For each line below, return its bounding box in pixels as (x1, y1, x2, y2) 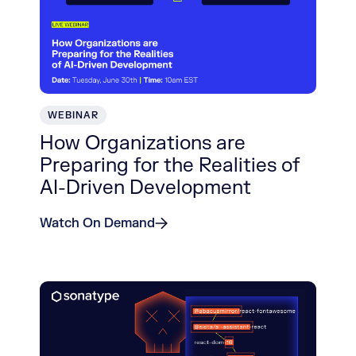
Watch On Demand (40, 215, 155, 231)
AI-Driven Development (40, 176, 251, 200)
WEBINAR (48, 109, 99, 122)
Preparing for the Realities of (40, 153, 300, 178)
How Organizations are (40, 131, 246, 156)
